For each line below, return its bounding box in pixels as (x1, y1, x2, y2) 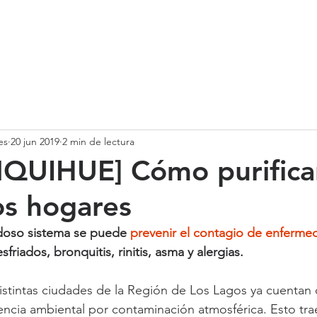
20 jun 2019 (11, 134, 59, 148)
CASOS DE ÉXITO (137, 23, 229, 38)
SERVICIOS (62, 23, 116, 38)
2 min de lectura (62, 134, 134, 148)
